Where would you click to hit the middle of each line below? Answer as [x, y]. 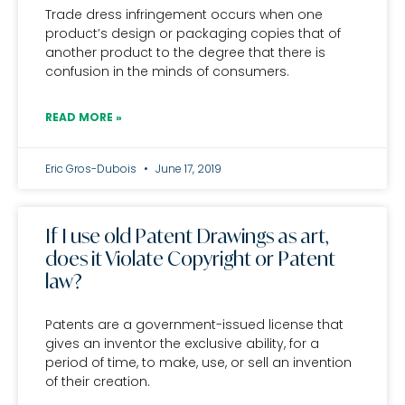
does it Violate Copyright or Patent [190, 259]
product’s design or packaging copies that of [193, 33]
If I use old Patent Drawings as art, [187, 236]
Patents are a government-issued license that [194, 325]
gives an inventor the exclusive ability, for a [182, 344]
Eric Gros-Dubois [92, 169]
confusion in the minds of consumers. [167, 71]
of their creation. [98, 381]
